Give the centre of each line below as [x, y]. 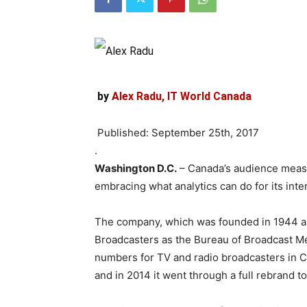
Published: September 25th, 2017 [178, 133]
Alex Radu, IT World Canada [182, 96]
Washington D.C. [136, 169]
